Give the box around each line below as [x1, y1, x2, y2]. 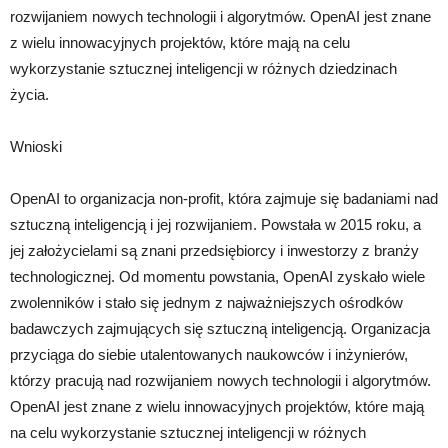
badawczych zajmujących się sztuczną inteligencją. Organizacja [10, 319, 430, 337]
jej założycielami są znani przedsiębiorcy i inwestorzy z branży [10, 241, 419, 259]
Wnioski [10, 137, 62, 155]
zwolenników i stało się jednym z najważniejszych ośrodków [10, 293, 403, 311]
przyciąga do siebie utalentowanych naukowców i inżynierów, [10, 345, 408, 363]
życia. [10, 85, 49, 103]
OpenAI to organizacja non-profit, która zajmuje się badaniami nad [10, 189, 438, 207]
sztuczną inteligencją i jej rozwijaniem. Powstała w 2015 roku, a [10, 215, 421, 233]
